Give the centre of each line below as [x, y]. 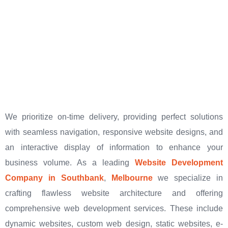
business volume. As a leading [70, 162]
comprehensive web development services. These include [114, 208]
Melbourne [132, 178]
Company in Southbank [54, 178]
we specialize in [188, 178]
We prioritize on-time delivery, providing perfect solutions [114, 117]
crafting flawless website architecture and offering [114, 193]
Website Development [179, 162]
